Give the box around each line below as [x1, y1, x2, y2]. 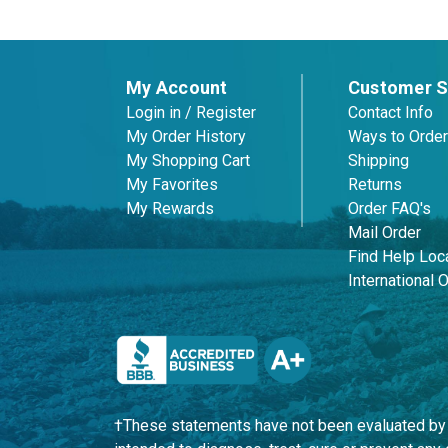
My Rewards [126, 198, 214, 218]
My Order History [126, 126, 246, 146]
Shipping [347, 150, 409, 170]
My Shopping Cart [126, 150, 250, 170]
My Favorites [126, 174, 218, 194]
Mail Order [347, 222, 421, 242]
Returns [347, 174, 402, 194]
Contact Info [347, 102, 433, 122]
